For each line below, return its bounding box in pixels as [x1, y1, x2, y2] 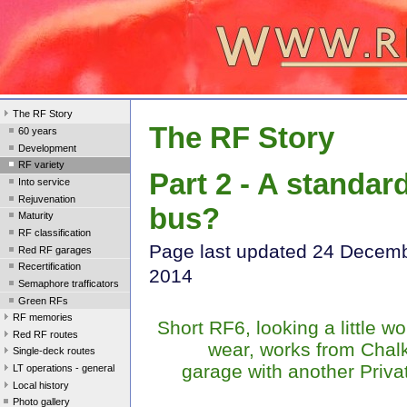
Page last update [149, 241, 296, 263]
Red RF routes [13, 328, 78, 340]
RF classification [18, 226, 91, 238]
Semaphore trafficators [18, 277, 119, 289]
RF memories [13, 312, 73, 323]
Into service [18, 176, 70, 188]
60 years [18, 125, 57, 137]
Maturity [18, 210, 54, 222]
